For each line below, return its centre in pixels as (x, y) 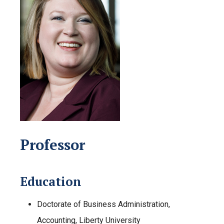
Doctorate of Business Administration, (103, 204)
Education (51, 181)
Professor (52, 144)
